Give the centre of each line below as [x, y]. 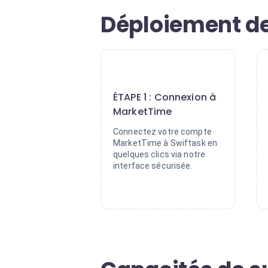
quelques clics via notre [159, 154]
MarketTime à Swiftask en [165, 143]
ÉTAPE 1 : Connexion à [165, 97]
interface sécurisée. [153, 166]
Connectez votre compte [162, 132]
